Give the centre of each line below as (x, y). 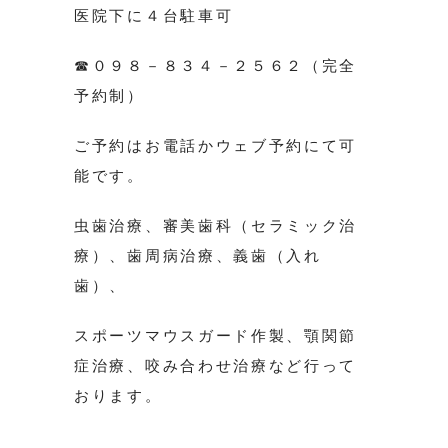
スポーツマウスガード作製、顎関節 (216, 336)
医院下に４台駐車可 (154, 16)
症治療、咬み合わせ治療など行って (216, 366)
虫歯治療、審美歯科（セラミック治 (216, 226)
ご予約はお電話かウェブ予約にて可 (216, 146)
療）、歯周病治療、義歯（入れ (198, 256)
